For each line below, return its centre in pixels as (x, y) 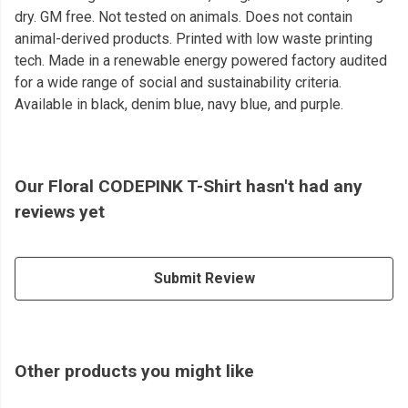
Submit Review (204, 279)
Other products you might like (134, 372)
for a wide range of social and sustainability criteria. (178, 83)
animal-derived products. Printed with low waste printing (194, 39)
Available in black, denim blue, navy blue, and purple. (179, 105)
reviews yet (60, 212)
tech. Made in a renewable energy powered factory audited (201, 61)
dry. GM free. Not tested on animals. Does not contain (184, 17)
